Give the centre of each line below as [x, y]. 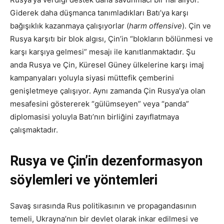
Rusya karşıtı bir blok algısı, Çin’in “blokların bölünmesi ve [111, 38]
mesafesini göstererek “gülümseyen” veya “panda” [99, 103]
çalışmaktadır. [35, 129]
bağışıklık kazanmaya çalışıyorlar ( [69, 25]
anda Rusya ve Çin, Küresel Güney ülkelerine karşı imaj [107, 64]
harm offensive [155, 25]
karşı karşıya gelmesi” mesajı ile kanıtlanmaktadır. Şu [103, 51]
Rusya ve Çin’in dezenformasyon [106, 161]
